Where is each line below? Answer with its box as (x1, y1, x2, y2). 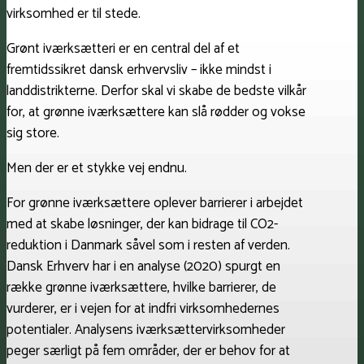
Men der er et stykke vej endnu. (6, 157, 187, 180)
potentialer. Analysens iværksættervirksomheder (6, 318, 285, 342)
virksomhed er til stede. (6, 2, 141, 26)
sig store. (6, 122, 59, 145)
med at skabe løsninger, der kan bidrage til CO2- (6, 213, 278, 236)
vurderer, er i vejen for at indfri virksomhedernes (6, 297, 279, 321)
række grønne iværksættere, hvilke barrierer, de (6, 276, 276, 300)
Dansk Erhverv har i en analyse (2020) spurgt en (6, 255, 280, 279)
